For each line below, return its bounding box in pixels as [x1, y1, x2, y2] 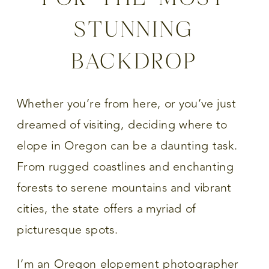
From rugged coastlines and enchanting [17, 157, 234, 176]
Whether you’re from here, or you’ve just [17, 94, 236, 113]
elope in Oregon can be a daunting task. [17, 136, 238, 155]
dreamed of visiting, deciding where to [17, 115, 228, 134]
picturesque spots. [17, 220, 118, 239]
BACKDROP [71, 46, 198, 74]
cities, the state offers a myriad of [17, 199, 196, 218]
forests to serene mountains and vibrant [17, 178, 232, 197]
